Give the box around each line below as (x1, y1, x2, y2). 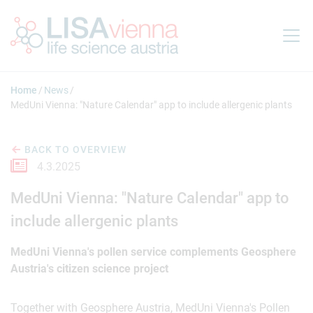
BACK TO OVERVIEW (24, 144, 127, 155)
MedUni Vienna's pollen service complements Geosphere (10, 245, 296, 259)
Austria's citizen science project (10, 262, 168, 275)
